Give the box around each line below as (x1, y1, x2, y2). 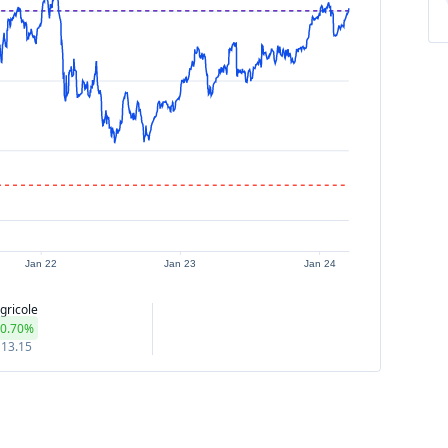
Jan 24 (303, 258, 336, 270)
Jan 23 (164, 258, 197, 270)
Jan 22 (25, 258, 58, 270)
